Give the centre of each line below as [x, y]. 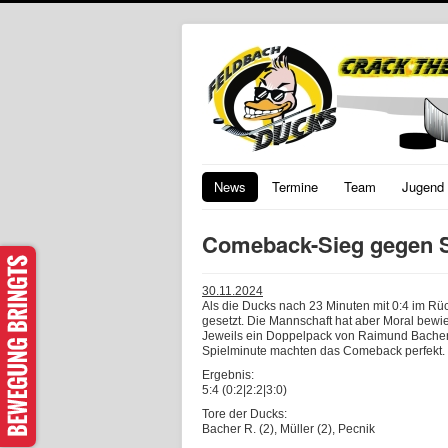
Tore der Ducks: [244, 414]
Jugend [423, 186]
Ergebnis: [228, 375]
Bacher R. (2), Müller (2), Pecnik [288, 429]
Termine [295, 186]
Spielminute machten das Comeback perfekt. [323, 351]
